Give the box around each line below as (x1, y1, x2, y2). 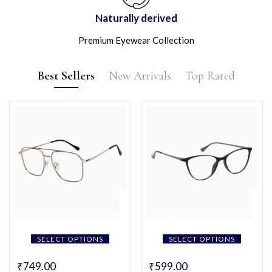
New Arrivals (108, 69, 171, 83)
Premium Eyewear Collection (78, 35, 194, 46)
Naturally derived (95, 12, 177, 24)
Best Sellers (37, 69, 95, 83)
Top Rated (185, 69, 235, 83)
